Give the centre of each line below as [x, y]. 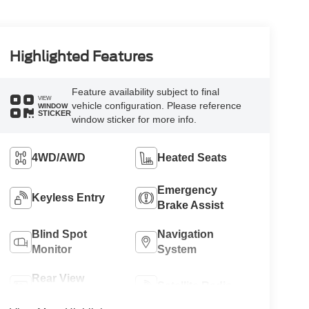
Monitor [51, 250]
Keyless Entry [68, 198]
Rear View [58, 279]
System [177, 250]
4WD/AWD [58, 158]
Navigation [186, 235]
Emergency [188, 190]
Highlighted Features [81, 57]
